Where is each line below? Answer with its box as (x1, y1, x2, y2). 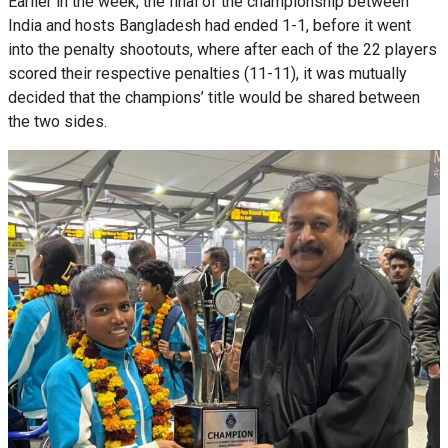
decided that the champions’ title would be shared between (8, 88, 420, 107)
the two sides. (8, 112, 107, 131)
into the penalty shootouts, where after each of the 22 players (8, 40, 437, 59)
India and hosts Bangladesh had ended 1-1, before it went (8, 16, 411, 35)
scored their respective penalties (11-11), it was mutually (8, 64, 407, 83)
